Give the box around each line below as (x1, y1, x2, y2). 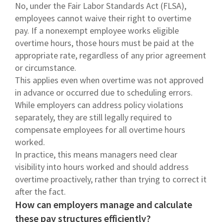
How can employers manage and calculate (15, 198, 192, 211)
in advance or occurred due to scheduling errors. (15, 86, 193, 98)
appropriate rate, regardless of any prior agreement (15, 49, 206, 61)
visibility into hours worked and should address (15, 161, 189, 172)
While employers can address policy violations (15, 99, 183, 111)
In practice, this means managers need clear (15, 148, 177, 160)
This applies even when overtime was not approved (15, 74, 204, 86)
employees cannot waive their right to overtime (15, 12, 191, 24)
